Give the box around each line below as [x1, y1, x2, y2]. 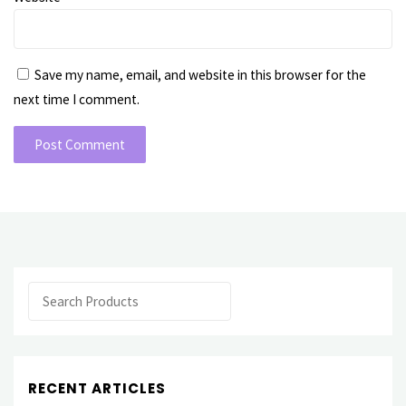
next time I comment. [14, 91, 140, 109]
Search [26, 284, 67, 302]
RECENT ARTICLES [27, 378, 166, 398]
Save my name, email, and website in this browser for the [34, 66, 367, 84]
